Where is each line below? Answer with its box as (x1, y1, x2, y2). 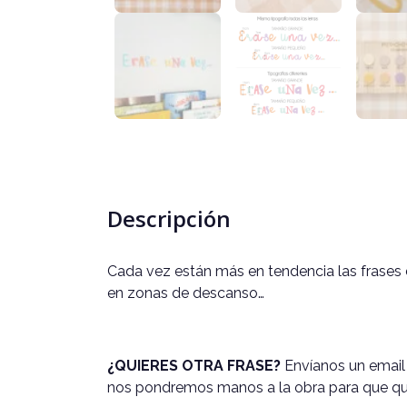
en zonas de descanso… (107, 284, 264, 303)
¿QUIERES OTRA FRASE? (107, 357, 281, 375)
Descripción (107, 203, 231, 234)
